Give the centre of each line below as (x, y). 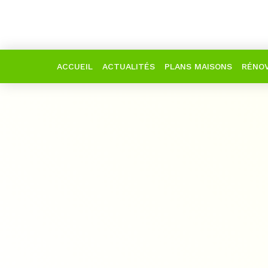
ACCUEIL (74, 66)
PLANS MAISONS (198, 66)
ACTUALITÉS (128, 66)
